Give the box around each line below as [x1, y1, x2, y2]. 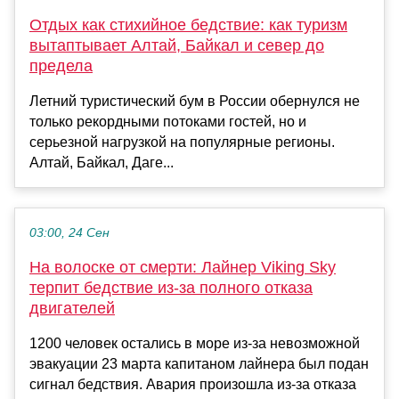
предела [29, 57, 93, 76]
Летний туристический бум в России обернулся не [29, 94, 360, 110]
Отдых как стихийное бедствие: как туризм [29, 16, 347, 35]
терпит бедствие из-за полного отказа [29, 279, 313, 297]
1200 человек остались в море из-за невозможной [29, 336, 360, 352]
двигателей [29, 299, 115, 318]
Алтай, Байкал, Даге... [29, 155, 174, 171]
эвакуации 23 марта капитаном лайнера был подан [29, 356, 369, 372]
